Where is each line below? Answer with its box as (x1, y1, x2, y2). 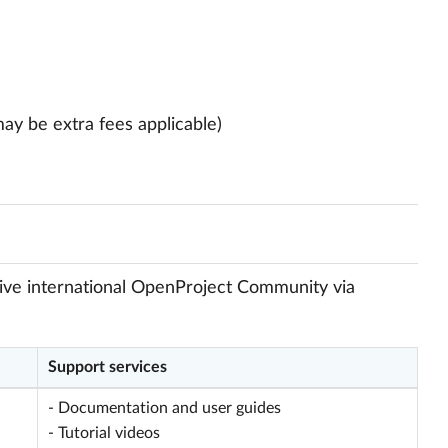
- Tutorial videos (48, 425, 160, 441)
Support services (48, 359, 167, 375)
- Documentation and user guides (48, 400, 281, 416)
